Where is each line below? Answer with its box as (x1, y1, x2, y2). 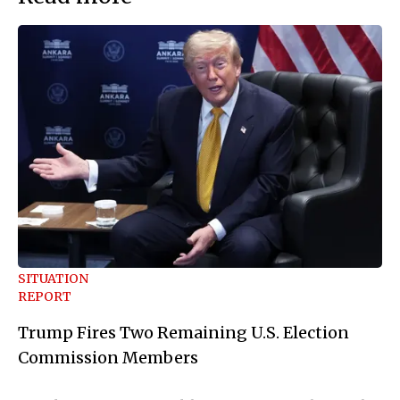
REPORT (18, 287, 71, 304)
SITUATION (18, 270, 88, 287)
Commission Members (18, 346, 198, 368)
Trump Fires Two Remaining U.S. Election (18, 321, 349, 343)
